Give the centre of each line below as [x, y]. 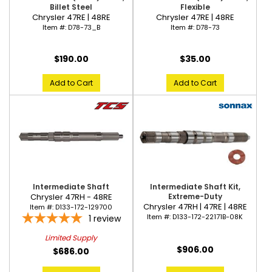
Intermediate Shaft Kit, [195, 186]
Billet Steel [71, 7]
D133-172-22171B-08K [208, 216]
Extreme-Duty [195, 196]
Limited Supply [71, 237]
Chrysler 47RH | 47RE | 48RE [195, 206]
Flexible [195, 7]
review [107, 218]
